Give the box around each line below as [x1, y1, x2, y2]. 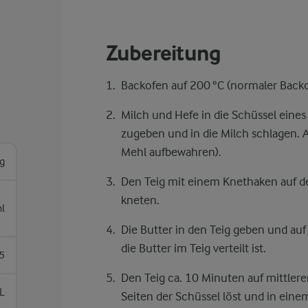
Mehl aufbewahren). [120, 145, 221, 159]
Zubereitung [105, 41, 221, 66]
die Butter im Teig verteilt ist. [120, 241, 266, 255]
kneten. [120, 193, 159, 207]
